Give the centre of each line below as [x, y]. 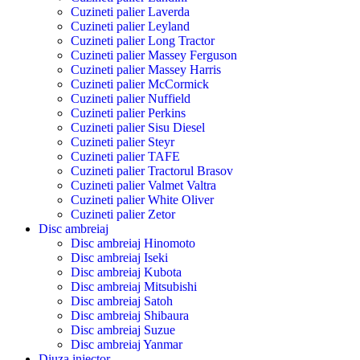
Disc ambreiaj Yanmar [127, 345]
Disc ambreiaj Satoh [122, 301]
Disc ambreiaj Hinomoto [133, 243]
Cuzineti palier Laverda [130, 12]
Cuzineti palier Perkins [128, 113]
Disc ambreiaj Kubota [126, 272]
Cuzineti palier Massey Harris [146, 70]
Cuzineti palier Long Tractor [143, 41]
